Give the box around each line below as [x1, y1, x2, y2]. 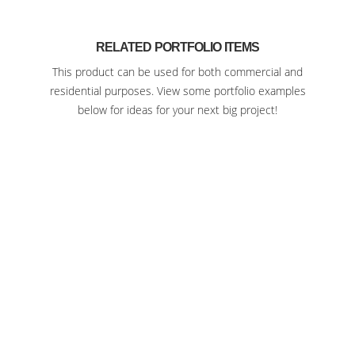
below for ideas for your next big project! [78, 102, 277, 117]
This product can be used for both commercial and [52, 64, 303, 79]
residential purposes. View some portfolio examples [49, 83, 306, 98]
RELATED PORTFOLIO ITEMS [95, 40, 260, 54]
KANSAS [149, 268, 206, 284]
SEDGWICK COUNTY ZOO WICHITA [54, 254, 301, 270]
